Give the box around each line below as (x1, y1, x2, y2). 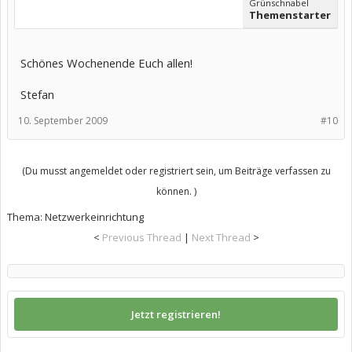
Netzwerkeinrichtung (45, 210, 144, 224)
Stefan (20, 86, 54, 102)
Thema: (7, 210, 45, 224)
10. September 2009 (18, 114, 108, 127)
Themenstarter (249, 8, 331, 22)
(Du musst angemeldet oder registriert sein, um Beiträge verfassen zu (21, 164, 331, 178)
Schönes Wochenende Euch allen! (20, 55, 192, 71)
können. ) (156, 185, 196, 198)
